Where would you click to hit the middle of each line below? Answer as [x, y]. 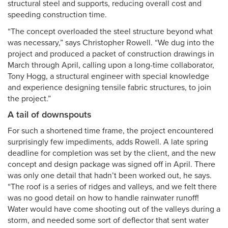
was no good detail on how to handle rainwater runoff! [103, 198]
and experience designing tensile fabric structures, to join [109, 88]
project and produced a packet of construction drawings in [111, 54]
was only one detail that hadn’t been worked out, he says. [110, 176]
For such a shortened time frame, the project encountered [110, 131]
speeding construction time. [57, 15]
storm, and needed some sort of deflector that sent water [108, 220]
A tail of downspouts [50, 115]
